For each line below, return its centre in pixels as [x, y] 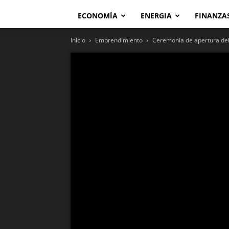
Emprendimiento [119, 40]
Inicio [78, 40]
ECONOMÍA [98, 16]
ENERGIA [156, 16]
